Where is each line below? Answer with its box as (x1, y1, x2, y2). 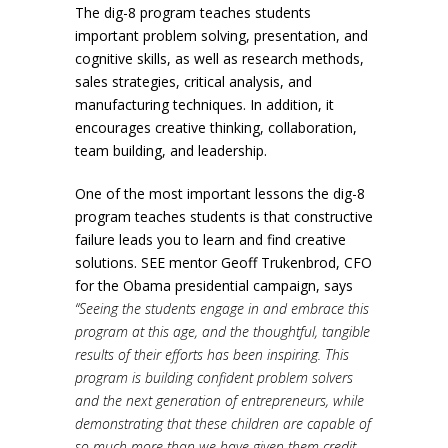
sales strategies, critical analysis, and (74, 72, 312, 92)
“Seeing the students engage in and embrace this (74, 299, 369, 319)
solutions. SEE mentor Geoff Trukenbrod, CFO (74, 253, 372, 273)
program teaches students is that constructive (74, 207, 373, 227)
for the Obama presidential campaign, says (74, 276, 353, 296)
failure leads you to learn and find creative (74, 230, 346, 250)
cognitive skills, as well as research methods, (74, 49, 364, 69)
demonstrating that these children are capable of (74, 414, 371, 434)
